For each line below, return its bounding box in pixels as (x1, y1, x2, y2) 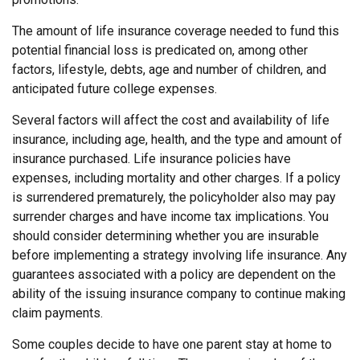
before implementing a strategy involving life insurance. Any (12, 247, 347, 263)
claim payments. (12, 305, 103, 321)
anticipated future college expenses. (12, 81, 217, 96)
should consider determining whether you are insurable (12, 228, 319, 243)
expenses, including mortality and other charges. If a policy (12, 170, 341, 186)
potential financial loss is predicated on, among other (12, 43, 308, 58)
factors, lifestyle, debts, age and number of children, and (12, 62, 326, 77)
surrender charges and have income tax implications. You (12, 209, 329, 224)
